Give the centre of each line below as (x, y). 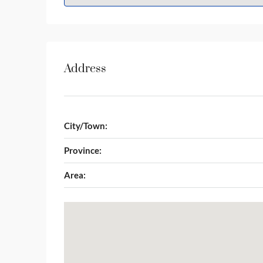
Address (85, 69)
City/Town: (86, 126)
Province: (83, 150)
